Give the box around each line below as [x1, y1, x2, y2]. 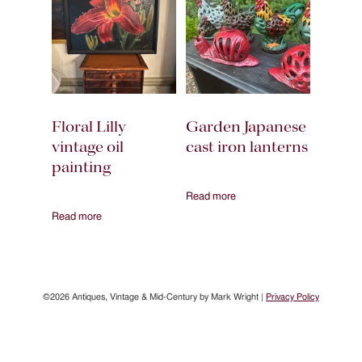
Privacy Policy [266, 293, 319, 302]
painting [52, 157, 111, 178]
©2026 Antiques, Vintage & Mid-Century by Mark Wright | [43, 293, 266, 302]
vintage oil [52, 137, 124, 158]
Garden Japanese [186, 116, 307, 137]
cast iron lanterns [186, 137, 309, 158]
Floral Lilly [52, 116, 126, 137]
